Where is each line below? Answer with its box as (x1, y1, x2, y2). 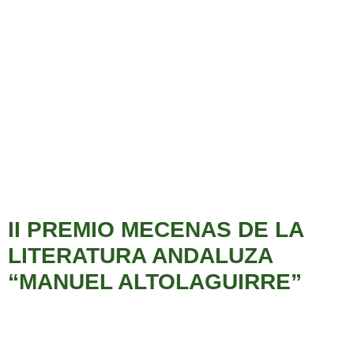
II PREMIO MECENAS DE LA (8, 217, 303, 243)
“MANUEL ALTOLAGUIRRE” (8, 269, 302, 295)
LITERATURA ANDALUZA (8, 243, 273, 269)
